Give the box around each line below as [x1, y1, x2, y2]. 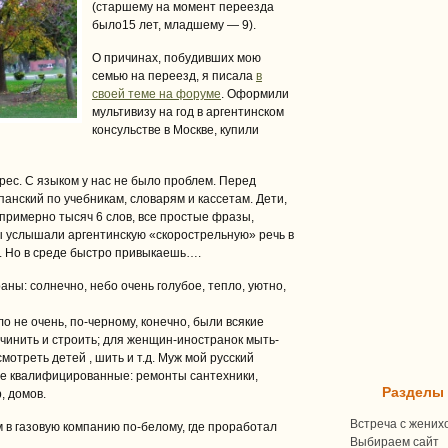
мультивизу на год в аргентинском [92, 105, 284, 119]
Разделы [382, 384, 444, 400]
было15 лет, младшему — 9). [92, 18, 256, 32]
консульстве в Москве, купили [92, 123, 259, 137]
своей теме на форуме [92, 87, 221, 101]
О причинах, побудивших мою [92, 51, 261, 65]
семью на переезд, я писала [92, 69, 256, 83]
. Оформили [221, 87, 289, 101]
